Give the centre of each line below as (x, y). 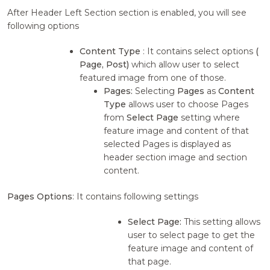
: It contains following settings (136, 197)
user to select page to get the (192, 235)
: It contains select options (199, 52)
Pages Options (40, 197)
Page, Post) (105, 65)
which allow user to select (184, 65)
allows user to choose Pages (187, 105)
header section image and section (176, 158)
